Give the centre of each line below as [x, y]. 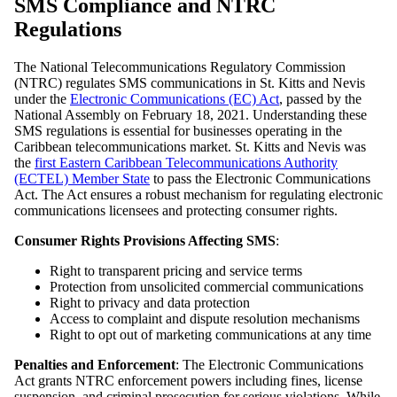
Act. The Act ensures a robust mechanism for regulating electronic [198, 195]
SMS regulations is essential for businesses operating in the [178, 131]
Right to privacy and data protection [150, 303]
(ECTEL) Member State [82, 179]
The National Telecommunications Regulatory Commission [180, 67]
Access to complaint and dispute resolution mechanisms [205, 319]
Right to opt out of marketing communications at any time [210, 335]
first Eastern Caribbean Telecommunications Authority [186, 163]
